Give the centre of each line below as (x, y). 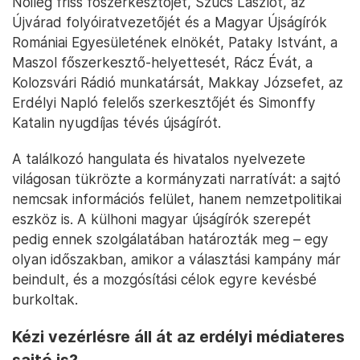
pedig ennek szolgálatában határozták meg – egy (170, 239)
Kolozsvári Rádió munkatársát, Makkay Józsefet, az (178, 82)
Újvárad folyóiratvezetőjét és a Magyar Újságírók (170, 22)
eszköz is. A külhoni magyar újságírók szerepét (162, 219)
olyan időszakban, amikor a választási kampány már (176, 259)
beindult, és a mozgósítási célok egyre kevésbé (164, 279)
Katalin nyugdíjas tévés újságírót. (117, 122)
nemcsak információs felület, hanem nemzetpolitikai (177, 198)
